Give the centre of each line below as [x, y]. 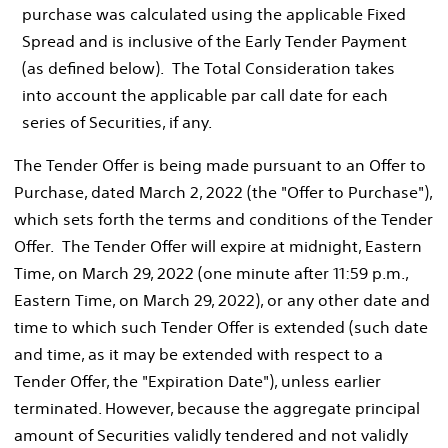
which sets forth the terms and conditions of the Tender [223, 218]
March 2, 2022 [191, 191]
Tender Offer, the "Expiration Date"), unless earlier [197, 380]
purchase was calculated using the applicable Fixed [214, 13]
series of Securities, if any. [117, 121]
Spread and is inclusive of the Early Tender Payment [214, 40]
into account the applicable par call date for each [205, 94]
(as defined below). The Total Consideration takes [208, 67]
